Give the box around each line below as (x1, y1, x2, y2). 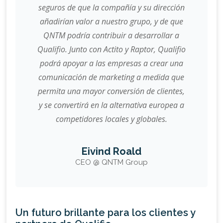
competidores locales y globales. (55, 113, 167, 125)
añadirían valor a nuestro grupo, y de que (39, 16, 183, 27)
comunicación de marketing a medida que (38, 72, 185, 83)
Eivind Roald (81, 145, 141, 158)
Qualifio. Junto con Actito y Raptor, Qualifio (37, 44, 186, 55)
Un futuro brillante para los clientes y (15, 207, 196, 219)
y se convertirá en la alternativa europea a (38, 100, 184, 111)
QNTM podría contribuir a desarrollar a (43, 30, 180, 41)
